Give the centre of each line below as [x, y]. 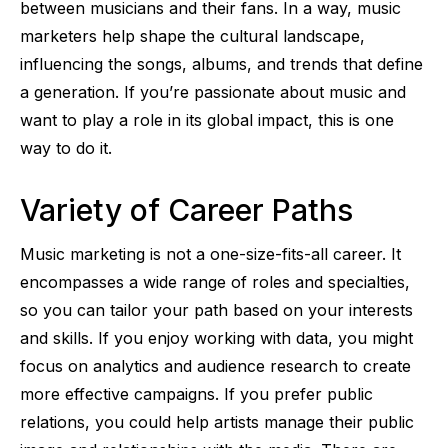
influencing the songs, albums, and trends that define [221, 63]
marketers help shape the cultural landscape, [192, 35]
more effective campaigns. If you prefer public [196, 393]
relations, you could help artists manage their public [217, 421]
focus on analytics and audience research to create [215, 365]
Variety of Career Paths [186, 209]
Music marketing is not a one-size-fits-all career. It [210, 253]
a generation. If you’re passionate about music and [213, 91]
